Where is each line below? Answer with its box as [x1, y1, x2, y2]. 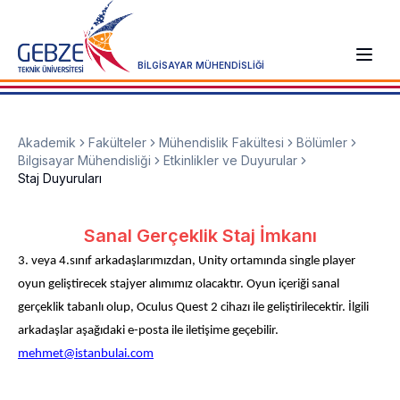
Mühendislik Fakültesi [159, 135, 284, 151]
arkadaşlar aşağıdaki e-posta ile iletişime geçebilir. [18, 324, 279, 338]
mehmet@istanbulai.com [18, 347, 154, 362]
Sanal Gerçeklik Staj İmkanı [83, 225, 317, 247]
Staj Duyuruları [18, 171, 102, 187]
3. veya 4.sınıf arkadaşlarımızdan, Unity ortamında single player [18, 254, 355, 269]
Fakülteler [88, 135, 146, 151]
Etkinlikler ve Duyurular [163, 153, 297, 169]
